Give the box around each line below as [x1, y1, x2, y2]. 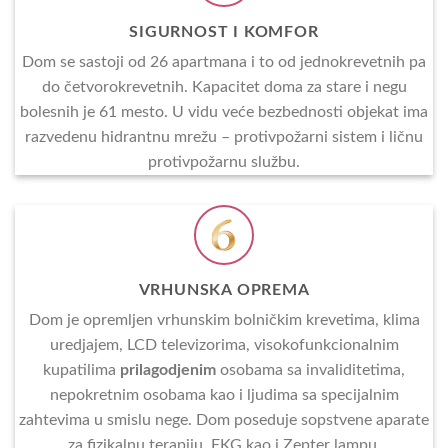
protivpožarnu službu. [148, 154, 300, 170]
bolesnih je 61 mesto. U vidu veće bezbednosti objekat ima [20, 104, 428, 120]
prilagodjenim [120, 362, 216, 378]
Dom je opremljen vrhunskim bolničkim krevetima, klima [28, 312, 420, 328]
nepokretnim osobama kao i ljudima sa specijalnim [49, 387, 399, 403]
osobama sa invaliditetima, [216, 362, 405, 378]
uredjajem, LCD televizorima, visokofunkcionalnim [49, 337, 399, 353]
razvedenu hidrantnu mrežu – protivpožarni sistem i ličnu [25, 129, 423, 145]
